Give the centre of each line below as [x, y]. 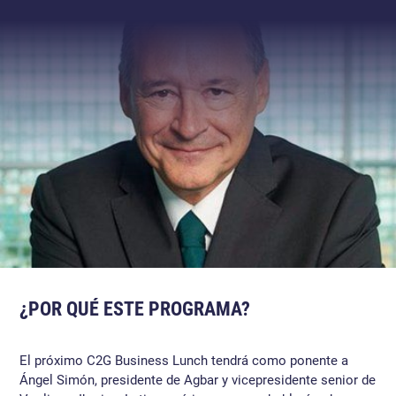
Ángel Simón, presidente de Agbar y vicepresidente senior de [198, 380]
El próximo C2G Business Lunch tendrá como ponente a [186, 361]
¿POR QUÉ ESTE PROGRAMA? [135, 309]
